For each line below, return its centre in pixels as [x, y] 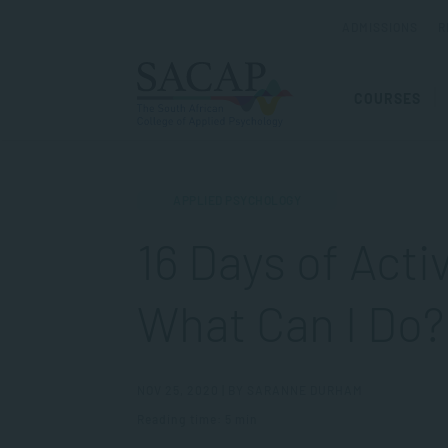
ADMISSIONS [380, 26]
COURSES [387, 99]
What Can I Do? [290, 323]
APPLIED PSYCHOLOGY [237, 200]
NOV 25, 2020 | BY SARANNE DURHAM [250, 390]
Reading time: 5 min [197, 419]
